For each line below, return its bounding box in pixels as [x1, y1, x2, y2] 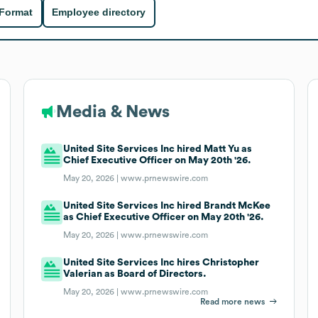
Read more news [200, 297, 265, 306]
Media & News [55, 103, 170, 121]
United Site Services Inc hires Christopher [63, 257, 260, 268]
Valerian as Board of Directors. [63, 268, 207, 279]
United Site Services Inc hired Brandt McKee [63, 200, 271, 211]
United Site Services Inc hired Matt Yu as [63, 143, 253, 154]
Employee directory [52, 6, 146, 18]
